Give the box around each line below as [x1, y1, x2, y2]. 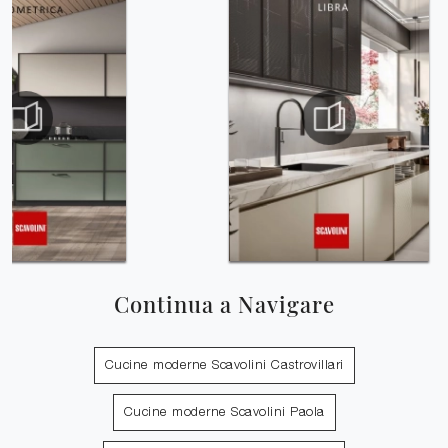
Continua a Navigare [113, 289, 335, 319]
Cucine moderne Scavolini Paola [123, 407, 325, 419]
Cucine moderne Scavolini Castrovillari [104, 360, 344, 372]
